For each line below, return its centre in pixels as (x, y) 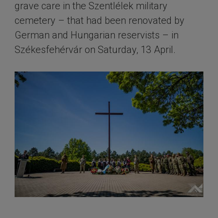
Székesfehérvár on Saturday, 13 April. (95, 50)
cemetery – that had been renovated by (100, 20)
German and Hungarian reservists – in (97, 35)
